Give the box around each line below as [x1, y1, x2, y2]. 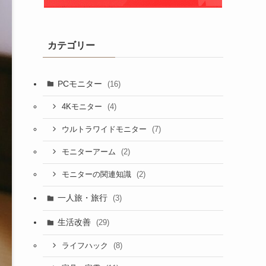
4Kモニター [61, 103, 104, 112]
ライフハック [61, 241, 110, 250]
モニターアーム [61, 148, 118, 157]
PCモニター [57, 78, 104, 88]
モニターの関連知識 [61, 170, 134, 179]
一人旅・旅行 [57, 193, 110, 202]
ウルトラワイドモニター [61, 125, 149, 134]
